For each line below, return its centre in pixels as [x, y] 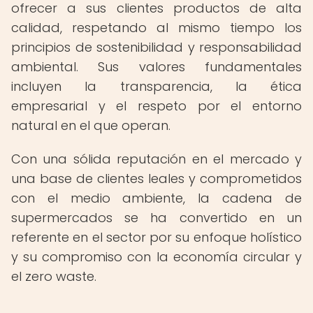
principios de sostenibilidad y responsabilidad [156, 47]
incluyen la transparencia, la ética [156, 86]
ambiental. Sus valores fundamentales [156, 67]
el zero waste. [54, 276]
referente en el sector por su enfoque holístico [156, 237]
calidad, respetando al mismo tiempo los [156, 28]
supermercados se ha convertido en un [156, 218]
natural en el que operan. [91, 125]
